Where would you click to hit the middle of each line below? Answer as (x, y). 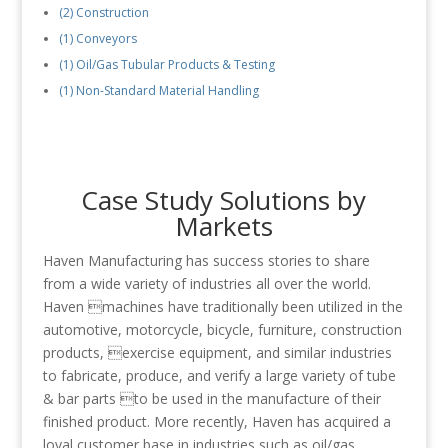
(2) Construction (103, 13)
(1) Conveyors (97, 39)
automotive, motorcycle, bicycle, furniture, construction (222, 330)
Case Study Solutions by (224, 200)
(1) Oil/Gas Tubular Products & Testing (166, 65)
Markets (223, 226)
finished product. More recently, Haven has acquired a (216, 422)
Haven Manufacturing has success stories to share (206, 261)
